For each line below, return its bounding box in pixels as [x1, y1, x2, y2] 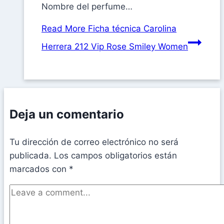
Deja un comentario [9, 107, 124, 122]
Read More [41, 23, 85, 34]
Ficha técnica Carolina [85, 23, 176, 34]
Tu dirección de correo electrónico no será [9, 137, 178, 147]
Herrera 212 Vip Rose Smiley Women [41, 41, 188, 52]
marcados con [9, 164, 69, 174]
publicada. [9, 150, 51, 161]
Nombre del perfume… [41, 1, 132, 12]
